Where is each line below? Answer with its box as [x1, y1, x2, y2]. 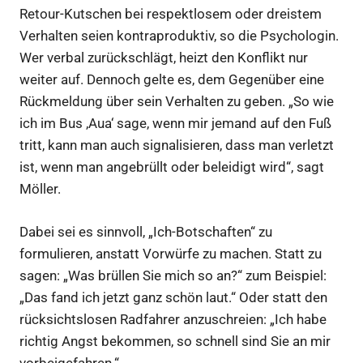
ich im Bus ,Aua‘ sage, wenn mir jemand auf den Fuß [19, 115, 331, 132]
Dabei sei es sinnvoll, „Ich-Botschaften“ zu [19, 223, 272, 240]
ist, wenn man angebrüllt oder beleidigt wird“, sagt [19, 159, 324, 176]
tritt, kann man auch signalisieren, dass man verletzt [19, 137, 334, 154]
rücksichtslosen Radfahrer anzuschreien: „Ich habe [19, 310, 327, 327]
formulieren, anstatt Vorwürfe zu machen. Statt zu [19, 245, 322, 262]
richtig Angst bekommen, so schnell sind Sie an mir [19, 332, 331, 349]
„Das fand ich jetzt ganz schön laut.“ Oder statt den [19, 288, 327, 305]
